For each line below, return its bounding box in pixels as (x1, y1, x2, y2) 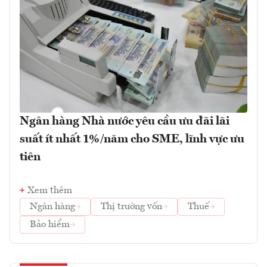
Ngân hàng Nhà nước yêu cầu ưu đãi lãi (20, 115, 229, 128)
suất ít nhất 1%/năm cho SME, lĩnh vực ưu (20, 133, 244, 145)
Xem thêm (27, 185, 72, 195)
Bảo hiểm (30, 219, 70, 229)
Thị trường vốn (101, 201, 162, 212)
